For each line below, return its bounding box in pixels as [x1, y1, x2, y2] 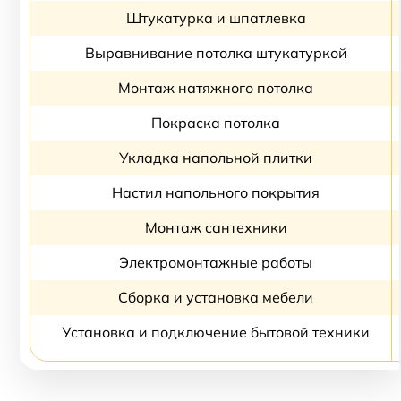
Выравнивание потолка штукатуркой [84, 44, 347, 62]
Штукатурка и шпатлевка [125, 9, 306, 27]
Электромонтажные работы [119, 253, 313, 271]
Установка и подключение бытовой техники [62, 323, 371, 341]
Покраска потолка [151, 114, 281, 132]
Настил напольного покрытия [112, 183, 320, 201]
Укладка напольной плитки [119, 149, 313, 166]
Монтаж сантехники [144, 218, 287, 236]
